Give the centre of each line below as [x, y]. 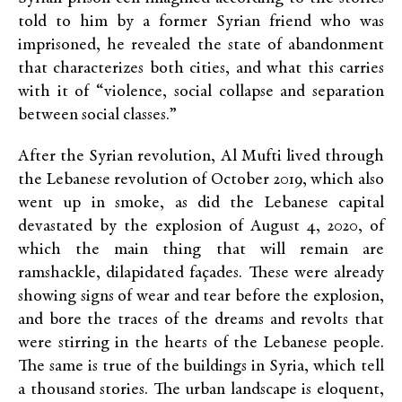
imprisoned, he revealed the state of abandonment [201, 45]
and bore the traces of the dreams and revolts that [201, 320]
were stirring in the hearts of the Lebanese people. [201, 343]
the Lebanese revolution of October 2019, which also [201, 180]
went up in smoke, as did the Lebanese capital [201, 203]
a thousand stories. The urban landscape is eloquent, [201, 390]
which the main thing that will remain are [201, 250]
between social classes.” [97, 115]
